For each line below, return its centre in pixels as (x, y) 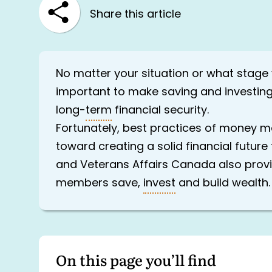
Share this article (135, 15)
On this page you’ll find (136, 259)
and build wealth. (223, 183)
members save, (100, 183)
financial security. (160, 110)
